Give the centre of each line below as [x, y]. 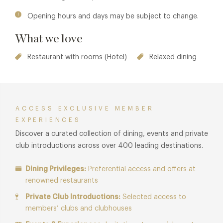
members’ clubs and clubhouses [79, 208]
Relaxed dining [173, 57]
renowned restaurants [62, 180]
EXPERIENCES [48, 120]
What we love [49, 39]
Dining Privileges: [56, 169]
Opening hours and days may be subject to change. [113, 16]
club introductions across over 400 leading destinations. [109, 146]
